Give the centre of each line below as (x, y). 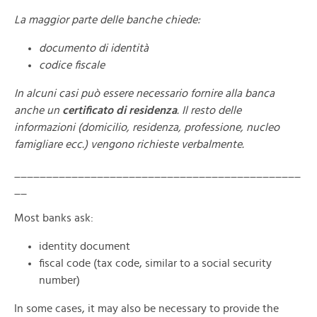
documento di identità (94, 48)
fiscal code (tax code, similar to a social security (155, 263)
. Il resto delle (209, 110)
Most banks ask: (54, 218)
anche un (38, 110)
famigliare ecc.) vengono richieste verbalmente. (129, 144)
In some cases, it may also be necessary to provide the (146, 309)
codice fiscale (73, 65)
